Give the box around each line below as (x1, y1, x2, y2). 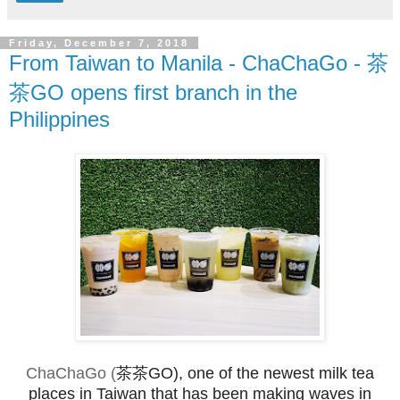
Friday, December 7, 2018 (9, 37, 189, 48)
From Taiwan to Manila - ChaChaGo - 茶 (9, 50, 388, 75)
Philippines (9, 106, 110, 131)
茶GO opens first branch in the (9, 79, 297, 104)
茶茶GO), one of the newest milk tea (116, 363, 374, 382)
